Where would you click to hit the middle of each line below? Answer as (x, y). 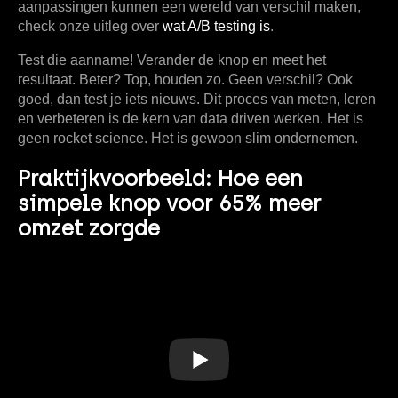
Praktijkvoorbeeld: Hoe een (160, 178)
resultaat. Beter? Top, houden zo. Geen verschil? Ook (185, 79)
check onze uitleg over (90, 26)
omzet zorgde (89, 227)
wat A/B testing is (216, 26)
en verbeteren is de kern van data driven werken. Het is (191, 118)
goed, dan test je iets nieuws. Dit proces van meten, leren (197, 99)
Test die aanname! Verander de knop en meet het (172, 60)
